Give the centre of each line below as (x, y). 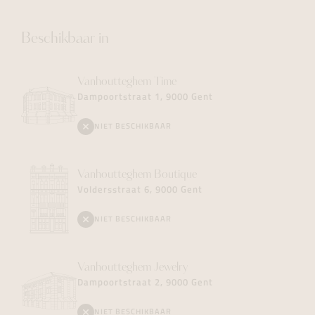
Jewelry (171, 268)
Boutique (175, 175)
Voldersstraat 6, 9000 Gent (140, 191)
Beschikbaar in (65, 39)
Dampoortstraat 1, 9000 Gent (145, 98)
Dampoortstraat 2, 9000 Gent (145, 283)
